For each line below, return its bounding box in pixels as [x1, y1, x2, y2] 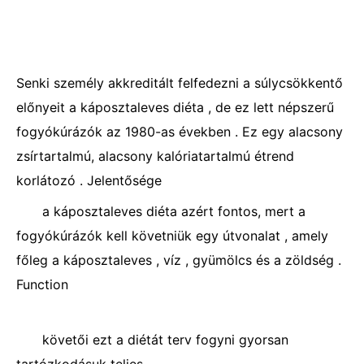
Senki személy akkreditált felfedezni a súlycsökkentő [16, 75, 343, 91]
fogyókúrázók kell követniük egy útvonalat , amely [16, 227, 328, 244]
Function [16, 276, 68, 292]
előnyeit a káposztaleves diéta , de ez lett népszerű [16, 99, 334, 115]
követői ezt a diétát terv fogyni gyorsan [42, 331, 288, 348]
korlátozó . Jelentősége [16, 172, 162, 188]
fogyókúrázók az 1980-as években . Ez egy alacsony [16, 123, 343, 140]
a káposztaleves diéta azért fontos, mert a [42, 203, 305, 219]
